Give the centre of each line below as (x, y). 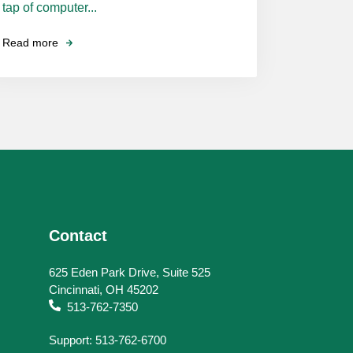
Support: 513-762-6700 (108, 340)
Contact (78, 235)
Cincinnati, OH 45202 (106, 289)
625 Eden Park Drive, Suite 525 (130, 272)
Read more (30, 43)
